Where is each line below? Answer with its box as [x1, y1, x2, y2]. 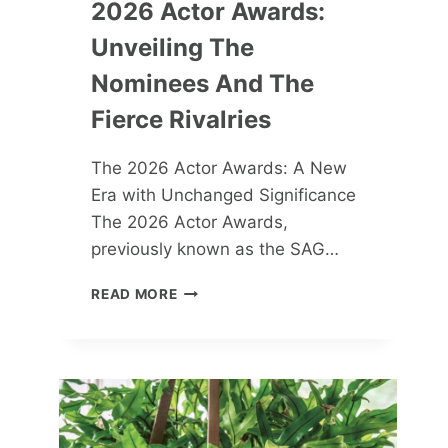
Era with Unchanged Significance [91, 185, 357, 206]
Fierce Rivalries [91, 105, 272, 135]
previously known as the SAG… [91, 239, 340, 260]
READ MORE [91, 286, 178, 303]
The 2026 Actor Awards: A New [91, 158, 348, 179]
